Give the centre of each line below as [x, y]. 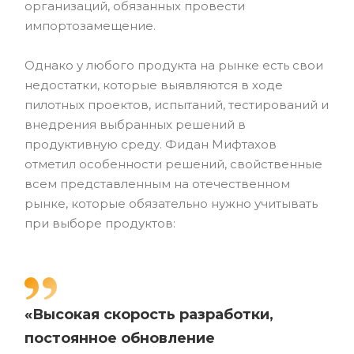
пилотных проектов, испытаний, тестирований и [177, 105]
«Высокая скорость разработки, [149, 314]
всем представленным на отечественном [157, 184]
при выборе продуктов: [100, 223]
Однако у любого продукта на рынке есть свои [174, 65]
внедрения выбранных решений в [135, 124]
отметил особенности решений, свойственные [173, 164]
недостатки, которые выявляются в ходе [154, 85]
